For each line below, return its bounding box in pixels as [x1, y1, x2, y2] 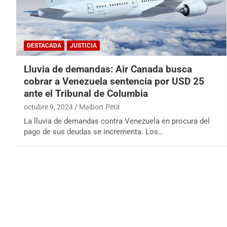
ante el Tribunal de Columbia [24, 88, 148, 100]
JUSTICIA [70, 42, 97, 50]
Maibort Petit [79, 103, 120, 111]
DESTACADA [27, 42, 61, 50]
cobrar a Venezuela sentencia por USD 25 [24, 75, 204, 88]
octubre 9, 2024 [24, 103, 73, 111]
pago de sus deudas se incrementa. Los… [24, 127, 163, 137]
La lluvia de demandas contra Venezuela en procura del [24, 117, 210, 126]
